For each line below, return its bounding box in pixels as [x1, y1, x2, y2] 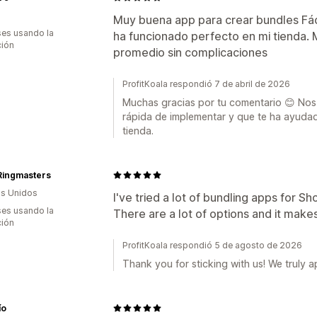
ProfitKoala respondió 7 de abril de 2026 [122, 78, 290, 89]
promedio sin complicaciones [113, 45, 267, 59]
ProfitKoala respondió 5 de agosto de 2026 [122, 239, 302, 250]
